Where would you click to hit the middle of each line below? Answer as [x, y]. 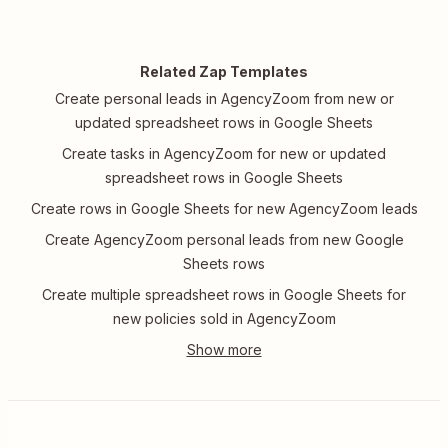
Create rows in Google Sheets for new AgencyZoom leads [224, 209]
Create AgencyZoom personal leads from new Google [224, 240]
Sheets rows [224, 264]
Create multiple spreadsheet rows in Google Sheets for [224, 295]
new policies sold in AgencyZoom [224, 319]
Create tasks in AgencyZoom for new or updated [224, 154]
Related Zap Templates [224, 72]
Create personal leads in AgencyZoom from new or [224, 99]
